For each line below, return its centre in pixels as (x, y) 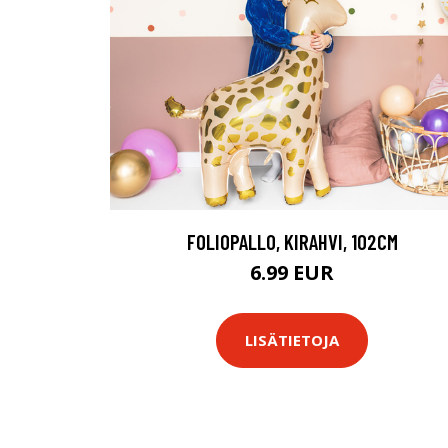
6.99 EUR (292, 272)
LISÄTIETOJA (292, 340)
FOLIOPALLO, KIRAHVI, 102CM (292, 241)
